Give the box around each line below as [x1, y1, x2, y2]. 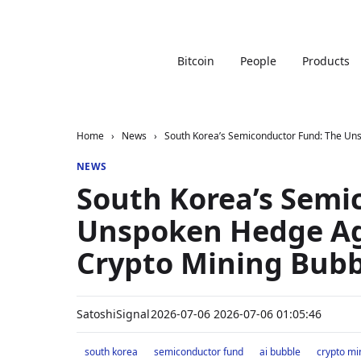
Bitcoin [176, 53, 214, 68]
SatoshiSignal [76, 306, 150, 322]
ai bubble [259, 345, 301, 359]
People [239, 53, 276, 68]
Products [301, 53, 350, 68]
